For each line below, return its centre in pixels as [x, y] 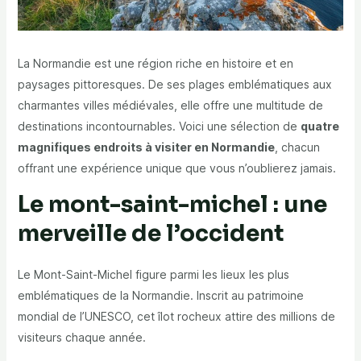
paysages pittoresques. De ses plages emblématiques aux [174, 85]
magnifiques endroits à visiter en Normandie [146, 147]
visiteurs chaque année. [81, 338]
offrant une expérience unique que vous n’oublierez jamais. [176, 168]
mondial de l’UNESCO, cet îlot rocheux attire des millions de [176, 317]
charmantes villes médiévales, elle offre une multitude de [170, 106]
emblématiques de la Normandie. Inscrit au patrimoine [160, 296]
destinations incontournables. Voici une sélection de [159, 127]
